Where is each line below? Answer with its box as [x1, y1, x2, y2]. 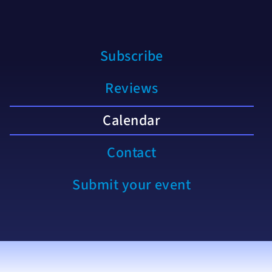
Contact [107, 141, 157, 163]
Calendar [103, 109, 161, 131]
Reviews [105, 77, 158, 99]
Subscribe [100, 45, 163, 67]
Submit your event [72, 174, 191, 195]
